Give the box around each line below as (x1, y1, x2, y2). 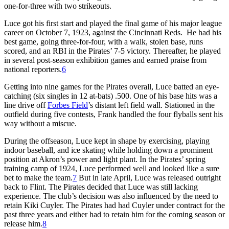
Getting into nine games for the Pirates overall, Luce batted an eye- (4, 82, 219, 91)
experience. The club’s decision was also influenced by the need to (4, 191, 218, 200)
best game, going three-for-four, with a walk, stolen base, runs (4, 37, 203, 46)
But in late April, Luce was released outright (77, 173, 221, 182)
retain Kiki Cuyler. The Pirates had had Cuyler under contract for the (4, 200, 225, 210)
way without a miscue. (4, 119, 77, 128)
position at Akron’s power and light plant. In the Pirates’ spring (4, 154, 205, 164)
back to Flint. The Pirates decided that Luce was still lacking (4, 182, 198, 191)
